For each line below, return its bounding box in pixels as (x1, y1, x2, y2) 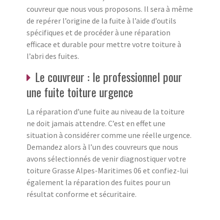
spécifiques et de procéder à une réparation (27, 27, 170, 37)
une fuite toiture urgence (27, 82, 133, 101)
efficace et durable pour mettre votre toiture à (27, 39, 181, 49)
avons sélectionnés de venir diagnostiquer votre (27, 153, 186, 164)
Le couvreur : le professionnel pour (35, 67, 182, 85)
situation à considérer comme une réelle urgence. (27, 130, 192, 140)
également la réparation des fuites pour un (27, 177, 170, 187)
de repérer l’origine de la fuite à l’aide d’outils (27, 15, 176, 26)
